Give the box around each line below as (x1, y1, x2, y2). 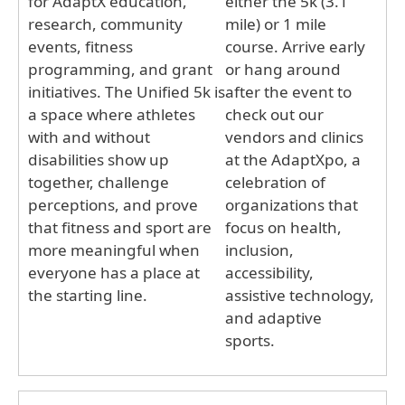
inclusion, (225, 239, 295, 260)
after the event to (225, 80, 353, 102)
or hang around (225, 58, 342, 80)
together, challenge (28, 171, 169, 193)
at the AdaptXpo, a (225, 148, 362, 170)
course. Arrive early (225, 35, 366, 57)
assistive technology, (225, 284, 375, 306)
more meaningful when (28, 239, 200, 260)
